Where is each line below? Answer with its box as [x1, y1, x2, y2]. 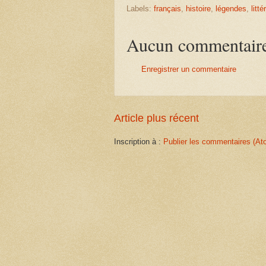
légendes [216, 4, 246, 14]
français [154, 4, 181, 14]
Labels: [126, 4, 154, 14]
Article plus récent [114, 112, 199, 124]
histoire [186, 4, 211, 14]
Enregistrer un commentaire [141, 65, 236, 74]
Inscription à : [114, 137, 163, 146]
